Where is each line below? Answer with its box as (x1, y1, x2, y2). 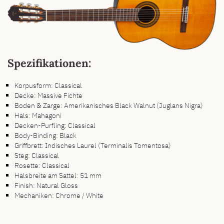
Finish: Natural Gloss (14, 180, 78, 190)
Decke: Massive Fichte (14, 90, 83, 100)
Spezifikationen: (7, 55, 91, 70)
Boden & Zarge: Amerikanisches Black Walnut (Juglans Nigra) (14, 100, 203, 110)
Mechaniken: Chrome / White (14, 190, 104, 200)
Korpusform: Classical (14, 80, 82, 90)
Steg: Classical (14, 150, 59, 160)
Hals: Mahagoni (14, 110, 62, 120)
